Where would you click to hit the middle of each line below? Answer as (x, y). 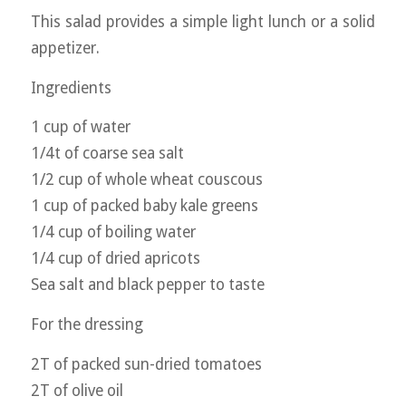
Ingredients (71, 87)
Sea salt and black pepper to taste (147, 285)
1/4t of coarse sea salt (107, 154)
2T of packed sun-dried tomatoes (146, 364)
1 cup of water (80, 127)
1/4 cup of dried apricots (115, 259)
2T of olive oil (77, 390)
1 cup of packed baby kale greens (144, 206)
